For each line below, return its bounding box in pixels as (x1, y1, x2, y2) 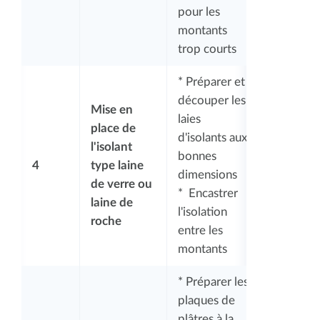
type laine (91, 159, 144, 171)
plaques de (178, 294, 235, 306)
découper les (178, 94, 246, 106)
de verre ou (91, 177, 152, 190)
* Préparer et (178, 75, 245, 88)
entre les (178, 224, 223, 236)
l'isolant (91, 140, 132, 153)
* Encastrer (178, 186, 238, 199)
